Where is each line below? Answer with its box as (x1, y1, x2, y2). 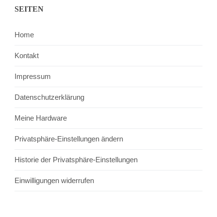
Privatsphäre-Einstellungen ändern (15, 135, 123, 143)
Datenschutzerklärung (15, 93, 84, 102)
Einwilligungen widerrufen (15, 176, 94, 185)
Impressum (15, 72, 51, 81)
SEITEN (15, 5, 44, 14)
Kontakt (15, 51, 39, 60)
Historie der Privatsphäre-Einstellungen (15, 155, 138, 164)
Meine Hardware (15, 114, 67, 123)
